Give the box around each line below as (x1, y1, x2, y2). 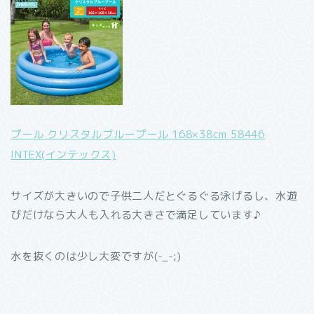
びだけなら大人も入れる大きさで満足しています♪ (11, 207, 261, 222)
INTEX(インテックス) (11, 147, 116, 162)
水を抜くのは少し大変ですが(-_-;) (11, 249, 182, 264)
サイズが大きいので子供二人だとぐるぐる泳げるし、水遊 (11, 189, 298, 203)
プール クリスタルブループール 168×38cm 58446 (11, 127, 265, 142)
